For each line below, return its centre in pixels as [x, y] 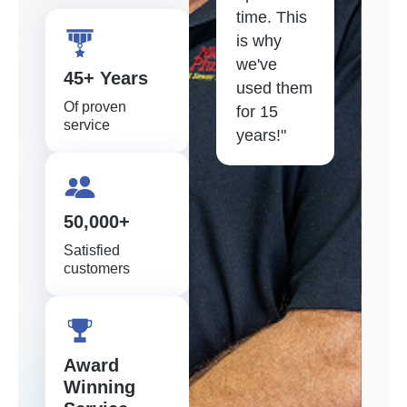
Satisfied [92, 250]
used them [274, 89]
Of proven [95, 106]
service [87, 124]
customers [97, 268]
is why [258, 41]
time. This [271, 18]
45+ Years [106, 78]
